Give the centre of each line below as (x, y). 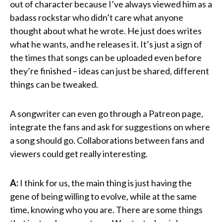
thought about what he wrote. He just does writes (106, 30)
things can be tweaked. (54, 84)
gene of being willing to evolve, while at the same (103, 196)
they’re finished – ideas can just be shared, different (110, 71)
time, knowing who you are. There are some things (106, 209)
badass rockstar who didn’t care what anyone (97, 17)
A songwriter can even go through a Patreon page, (107, 113)
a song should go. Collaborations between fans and (107, 140)
